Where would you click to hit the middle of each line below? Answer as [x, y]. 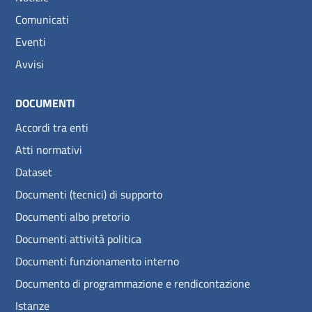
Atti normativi [49, 149]
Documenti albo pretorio [72, 216]
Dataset [34, 172]
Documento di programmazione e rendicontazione [133, 283]
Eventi [31, 41]
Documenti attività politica [78, 239]
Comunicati [42, 19]
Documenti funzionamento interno [97, 261]
